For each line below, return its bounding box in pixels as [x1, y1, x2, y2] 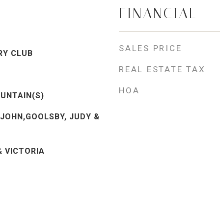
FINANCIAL [119, 5, 197, 22]
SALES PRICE [119, 43, 182, 53]
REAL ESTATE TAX [119, 64, 206, 74]
